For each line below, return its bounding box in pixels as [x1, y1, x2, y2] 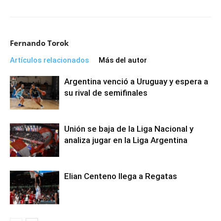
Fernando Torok [10, 37, 69, 48]
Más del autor [99, 55, 147, 65]
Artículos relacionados [10, 55, 89, 65]
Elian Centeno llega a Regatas [64, 171, 177, 181]
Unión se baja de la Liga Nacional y [64, 123, 193, 134]
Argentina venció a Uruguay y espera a [64, 76, 208, 86]
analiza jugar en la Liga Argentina [64, 135, 187, 145]
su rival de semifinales [64, 87, 147, 98]
